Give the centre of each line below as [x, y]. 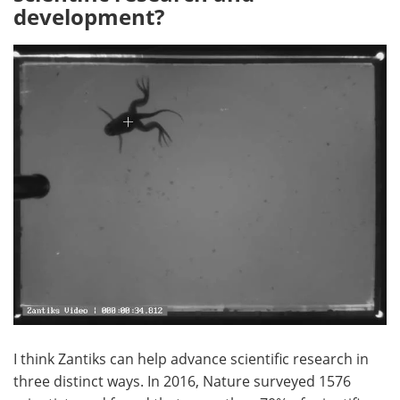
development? [89, 17]
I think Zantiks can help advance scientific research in [191, 358]
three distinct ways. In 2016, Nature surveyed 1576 [182, 380]
